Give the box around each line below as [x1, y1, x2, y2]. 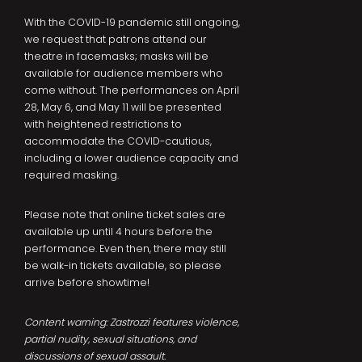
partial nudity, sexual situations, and [24, 332, 196, 347]
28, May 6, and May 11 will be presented [24, 100, 221, 115]
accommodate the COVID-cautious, [24, 134, 212, 149]
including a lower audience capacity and [24, 151, 238, 166]
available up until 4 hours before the [24, 225, 213, 239]
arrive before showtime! [24, 276, 149, 290]
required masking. [24, 168, 119, 183]
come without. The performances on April [24, 83, 239, 98]
